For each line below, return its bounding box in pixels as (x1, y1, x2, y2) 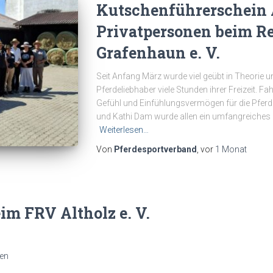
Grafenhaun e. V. (96, 42, 220, 63)
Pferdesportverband (113, 144, 197, 154)
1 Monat (214, 144, 247, 154)
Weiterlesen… (99, 124, 149, 135)
